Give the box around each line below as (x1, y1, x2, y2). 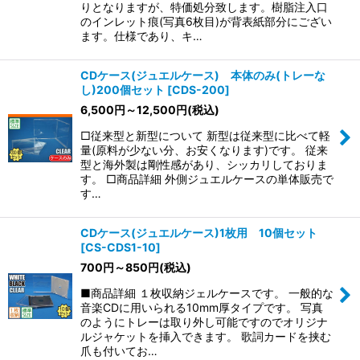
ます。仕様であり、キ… (80, 28, 202, 43)
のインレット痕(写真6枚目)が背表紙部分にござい (80, 14, 332, 28)
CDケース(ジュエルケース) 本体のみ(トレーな (80, 67, 325, 82)
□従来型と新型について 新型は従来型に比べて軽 (80, 128, 330, 142)
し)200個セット (80, 82, 165, 96)
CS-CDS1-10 (85, 239, 156, 254)
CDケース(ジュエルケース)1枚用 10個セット (80, 225, 317, 239)
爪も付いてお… (80, 343, 157, 358)
